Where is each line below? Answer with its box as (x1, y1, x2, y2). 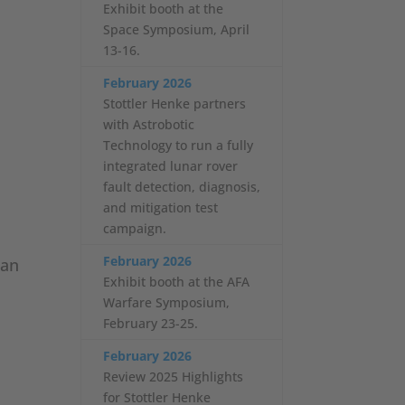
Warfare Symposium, (103, 293, 231, 311)
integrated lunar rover (103, 156, 239, 174)
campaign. (103, 219, 167, 237)
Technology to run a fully (103, 136, 254, 154)
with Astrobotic (103, 115, 195, 133)
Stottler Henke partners (103, 94, 247, 112)
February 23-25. (103, 314, 199, 332)
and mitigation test (103, 198, 219, 216)
